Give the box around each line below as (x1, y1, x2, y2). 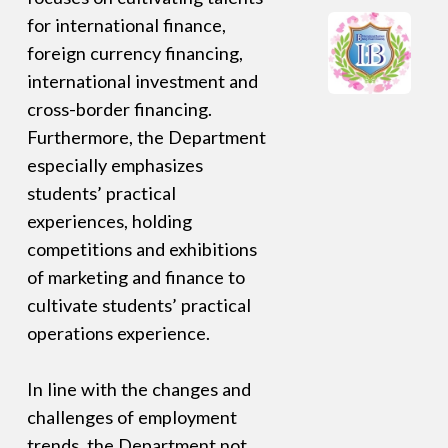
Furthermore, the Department (26, 126, 266, 149)
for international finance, (26, 14, 226, 37)
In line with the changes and (26, 378, 251, 401)
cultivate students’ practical (26, 294, 251, 317)
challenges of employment (26, 406, 237, 429)
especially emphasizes (26, 154, 203, 177)
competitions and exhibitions (26, 238, 257, 261)
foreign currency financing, (26, 42, 243, 65)
